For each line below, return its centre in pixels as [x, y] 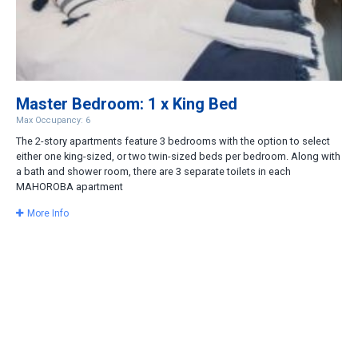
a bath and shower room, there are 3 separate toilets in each [153, 172]
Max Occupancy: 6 [53, 121]
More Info [48, 213]
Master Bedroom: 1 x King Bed [127, 104]
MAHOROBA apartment [70, 187]
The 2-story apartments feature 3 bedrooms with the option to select [173, 141]
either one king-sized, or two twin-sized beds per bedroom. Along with [178, 157]
